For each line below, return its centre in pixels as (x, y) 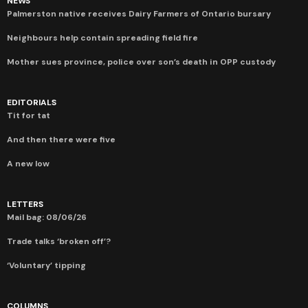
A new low (28, 163)
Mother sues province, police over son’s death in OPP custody (141, 62)
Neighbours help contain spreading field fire (102, 37)
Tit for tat (29, 115)
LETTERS (25, 204)
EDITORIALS (32, 102)
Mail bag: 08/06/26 (47, 217)
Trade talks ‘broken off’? (59, 241)
